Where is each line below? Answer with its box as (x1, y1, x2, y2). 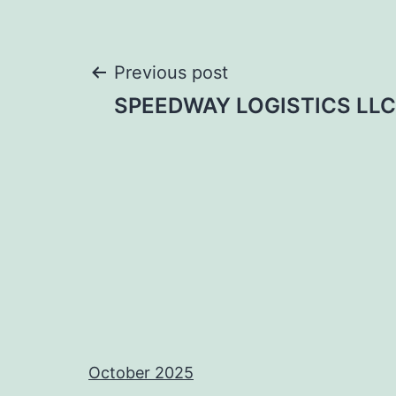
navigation (88, 112, 293, 164)
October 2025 (88, 363, 194, 382)
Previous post (114, 62, 228, 83)
